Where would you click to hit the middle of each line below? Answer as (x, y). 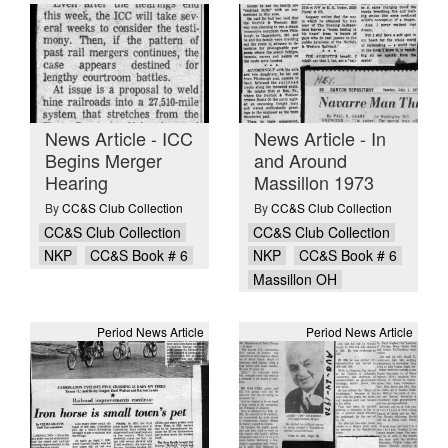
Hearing (76, 182)
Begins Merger (103, 160)
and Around (300, 160)
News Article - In (320, 138)
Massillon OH (294, 278)
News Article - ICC (119, 138)
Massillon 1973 (314, 182)
